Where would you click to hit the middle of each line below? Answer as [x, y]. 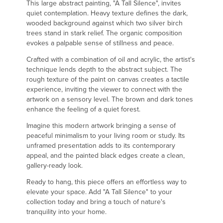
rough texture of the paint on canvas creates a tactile [108, 79]
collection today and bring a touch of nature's [96, 201]
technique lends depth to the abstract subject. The [104, 69]
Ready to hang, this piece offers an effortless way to [106, 181]
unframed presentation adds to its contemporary [101, 145]
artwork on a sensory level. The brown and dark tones [110, 99]
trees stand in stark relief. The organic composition [104, 33]
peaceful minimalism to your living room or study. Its [106, 135]
